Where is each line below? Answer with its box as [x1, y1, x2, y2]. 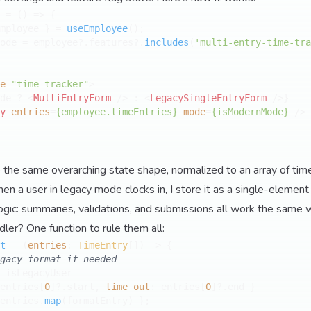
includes [144, 37, 189, 48]
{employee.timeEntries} [56, 106, 178, 117]
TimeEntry [78, 239, 128, 251]
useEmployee [67, 23, 128, 34]
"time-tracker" [11, 78, 89, 90]
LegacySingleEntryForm [150, 92, 267, 103]
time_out [106, 281, 150, 292]
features [89, 37, 133, 48]
